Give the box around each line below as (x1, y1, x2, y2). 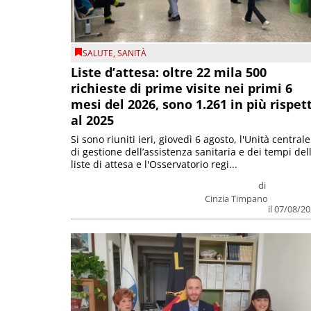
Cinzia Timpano (205, 192, 269, 205)
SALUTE (83, 47, 113, 60)
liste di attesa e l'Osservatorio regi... (71, 158, 237, 171)
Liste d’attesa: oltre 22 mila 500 (71, 64, 267, 81)
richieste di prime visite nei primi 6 (71, 80, 292, 97)
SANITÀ (117, 47, 146, 60)
